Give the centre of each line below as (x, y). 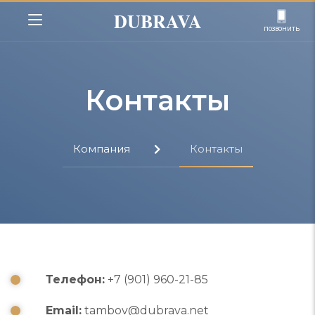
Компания (103, 149)
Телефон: (75, 279)
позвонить (281, 28)
